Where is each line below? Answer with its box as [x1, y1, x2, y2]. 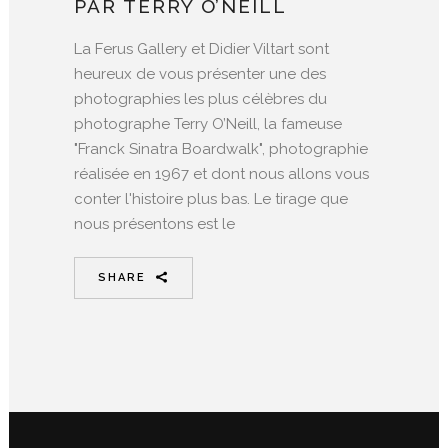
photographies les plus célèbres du [74, 89, 327, 108]
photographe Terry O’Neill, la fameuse [74, 114, 342, 133]
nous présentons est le [74, 214, 235, 233]
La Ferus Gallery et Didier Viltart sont [74, 39, 329, 58]
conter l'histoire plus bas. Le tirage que [74, 189, 348, 208]
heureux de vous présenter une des [74, 64, 326, 83]
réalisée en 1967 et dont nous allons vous [74, 164, 369, 183]
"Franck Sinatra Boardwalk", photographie [74, 139, 368, 158]
